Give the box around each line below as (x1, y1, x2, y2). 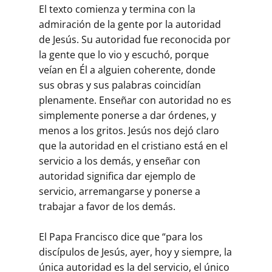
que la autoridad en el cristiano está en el (39, 139, 228, 153)
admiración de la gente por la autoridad (39, 18, 221, 32)
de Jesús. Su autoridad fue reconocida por (39, 33, 231, 47)
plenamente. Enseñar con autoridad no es (39, 93, 231, 107)
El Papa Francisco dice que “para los (39, 230, 203, 244)
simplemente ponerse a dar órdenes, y (39, 109, 216, 123)
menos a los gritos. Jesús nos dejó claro (39, 124, 219, 138)
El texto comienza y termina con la (39, 2, 195, 16)
